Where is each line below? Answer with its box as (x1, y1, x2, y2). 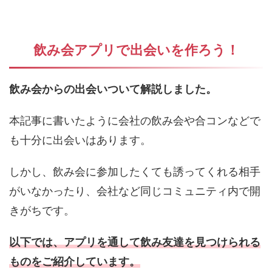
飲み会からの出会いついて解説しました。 (9, 82, 217, 95)
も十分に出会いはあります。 (9, 133, 151, 146)
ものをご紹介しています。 (9, 254, 140, 268)
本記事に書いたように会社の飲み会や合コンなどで (9, 114, 260, 127)
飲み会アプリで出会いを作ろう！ (33, 41, 239, 58)
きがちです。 (9, 203, 75, 217)
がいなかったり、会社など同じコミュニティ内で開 (9, 184, 260, 197)
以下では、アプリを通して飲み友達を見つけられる (9, 235, 260, 248)
